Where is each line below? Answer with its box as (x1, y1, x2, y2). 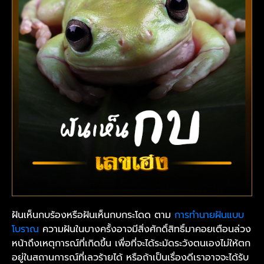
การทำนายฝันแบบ (174, 207, 244, 222)
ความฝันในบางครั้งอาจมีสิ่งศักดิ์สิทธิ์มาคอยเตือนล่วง (39, 222, 251, 236)
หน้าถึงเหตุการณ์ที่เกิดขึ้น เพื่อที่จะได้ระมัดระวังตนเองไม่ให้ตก (12, 236, 250, 250)
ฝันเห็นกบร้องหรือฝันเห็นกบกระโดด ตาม (12, 207, 174, 222)
